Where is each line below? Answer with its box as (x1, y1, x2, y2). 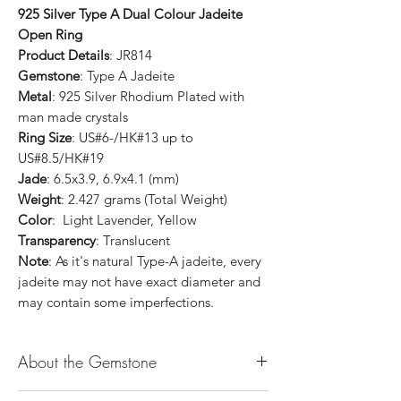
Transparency (18, 231, 96, 249)
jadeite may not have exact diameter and (18, 272, 260, 290)
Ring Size (18, 128, 72, 146)
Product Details (18, 46, 109, 64)
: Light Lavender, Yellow (52, 210, 197, 228)
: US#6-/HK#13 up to (72, 128, 193, 146)
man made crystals (18, 107, 128, 125)
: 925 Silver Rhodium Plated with (52, 87, 244, 105)
